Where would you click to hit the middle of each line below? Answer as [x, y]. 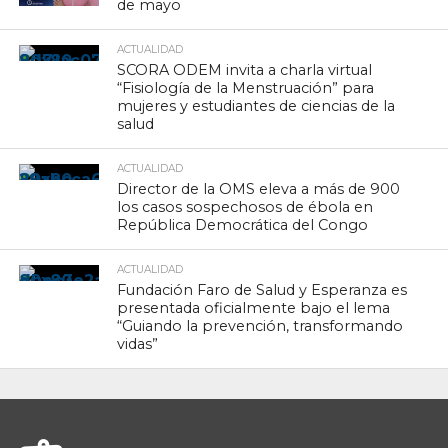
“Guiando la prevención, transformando [260, 325]
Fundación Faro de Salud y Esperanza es [262, 289]
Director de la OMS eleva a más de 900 [259, 188]
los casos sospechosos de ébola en [245, 206]
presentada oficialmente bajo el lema [254, 307]
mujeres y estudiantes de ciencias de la [256, 105]
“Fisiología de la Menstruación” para [246, 87]
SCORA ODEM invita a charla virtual [245, 69]
